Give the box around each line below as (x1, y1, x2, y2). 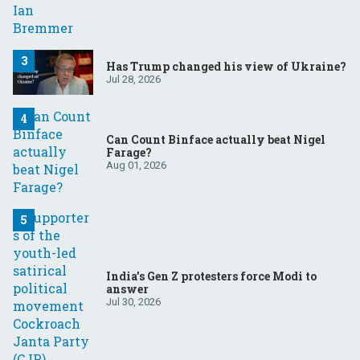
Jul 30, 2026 (106, 295, 161, 308)
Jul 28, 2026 (106, 72, 161, 85)
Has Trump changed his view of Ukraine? (106, 58, 346, 74)
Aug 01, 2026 (106, 158, 166, 171)
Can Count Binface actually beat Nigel (106, 131, 325, 147)
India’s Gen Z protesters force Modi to (106, 268, 317, 284)
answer (106, 280, 149, 297)
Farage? (106, 144, 152, 160)
